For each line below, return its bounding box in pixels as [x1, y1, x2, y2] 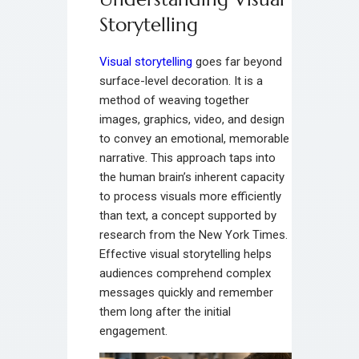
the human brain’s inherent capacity [99, 169, 284, 184]
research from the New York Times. [99, 227, 288, 242]
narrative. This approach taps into [99, 150, 276, 165]
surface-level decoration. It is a [99, 73, 263, 88]
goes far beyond [192, 54, 282, 69]
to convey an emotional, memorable [99, 131, 289, 146]
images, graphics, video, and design [99, 111, 284, 127]
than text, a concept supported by [99, 208, 276, 223]
